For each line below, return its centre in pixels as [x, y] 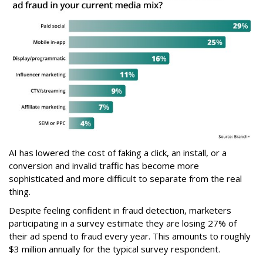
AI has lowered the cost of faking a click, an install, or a [118, 152]
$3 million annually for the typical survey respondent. [114, 249]
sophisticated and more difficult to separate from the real [125, 178]
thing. [20, 191]
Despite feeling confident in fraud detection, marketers [120, 210]
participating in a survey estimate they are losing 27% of [123, 223]
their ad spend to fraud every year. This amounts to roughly [130, 236]
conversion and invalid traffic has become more [104, 165]
